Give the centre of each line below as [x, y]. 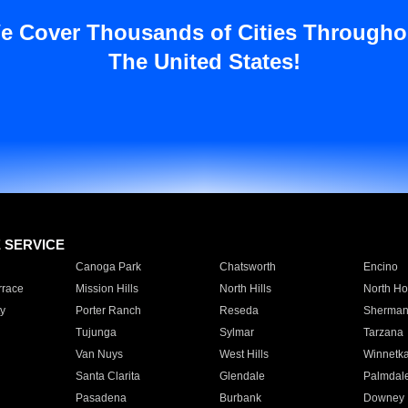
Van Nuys [99, 354]
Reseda [239, 311]
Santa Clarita [107, 376]
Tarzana [383, 332]
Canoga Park [108, 267]
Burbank [240, 398]
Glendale [242, 376]
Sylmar [236, 332]
